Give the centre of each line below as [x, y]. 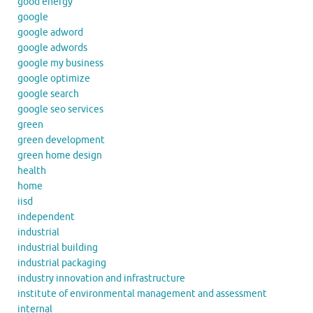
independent [46, 217]
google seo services [60, 110]
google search [48, 94]
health [32, 171]
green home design [60, 156]
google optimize [54, 79]
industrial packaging [62, 263]
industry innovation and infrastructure [101, 279]
